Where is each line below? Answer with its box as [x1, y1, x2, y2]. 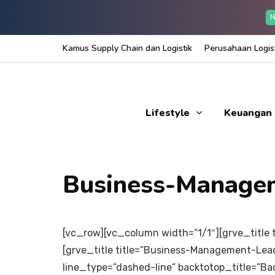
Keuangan [223, 106, 272, 120]
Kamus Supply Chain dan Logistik [63, 42, 192, 54]
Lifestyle [145, 106, 190, 120]
